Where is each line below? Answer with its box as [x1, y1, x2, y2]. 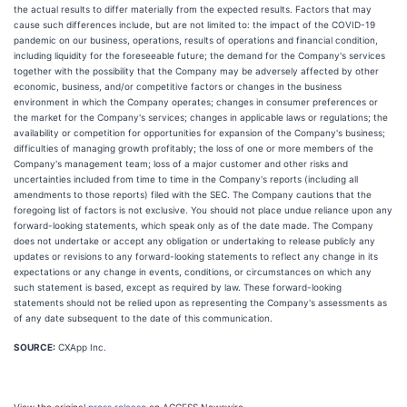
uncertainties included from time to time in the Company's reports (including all [14, 174, 358, 184]
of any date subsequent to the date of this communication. [14, 313, 273, 323]
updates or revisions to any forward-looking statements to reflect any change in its [14, 251, 378, 262]
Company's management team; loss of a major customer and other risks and [14, 158, 348, 169]
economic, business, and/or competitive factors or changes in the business [14, 81, 342, 92]
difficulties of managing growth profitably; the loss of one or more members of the [14, 143, 373, 154]
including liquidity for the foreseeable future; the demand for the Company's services [14, 50, 385, 61]
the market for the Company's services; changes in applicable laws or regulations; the [14, 112, 388, 123]
